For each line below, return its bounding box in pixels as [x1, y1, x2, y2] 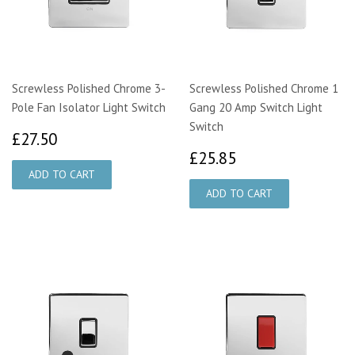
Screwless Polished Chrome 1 [189, 81, 338, 97]
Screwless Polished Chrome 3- [12, 81, 166, 97]
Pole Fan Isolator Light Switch [12, 100, 166, 116]
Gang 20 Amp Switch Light [189, 100, 323, 116]
